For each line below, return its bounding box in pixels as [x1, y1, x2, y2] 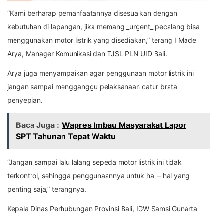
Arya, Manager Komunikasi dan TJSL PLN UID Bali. [7, 49, 167, 58]
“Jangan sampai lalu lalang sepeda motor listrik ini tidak [7, 158, 182, 167]
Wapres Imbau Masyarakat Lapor [62, 120, 186, 130]
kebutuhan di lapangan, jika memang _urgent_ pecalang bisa [7, 22, 200, 31]
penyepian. [7, 96, 43, 105]
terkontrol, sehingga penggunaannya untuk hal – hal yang [7, 171, 190, 180]
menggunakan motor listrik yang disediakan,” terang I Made [7, 36, 196, 45]
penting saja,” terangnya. [7, 185, 86, 194]
